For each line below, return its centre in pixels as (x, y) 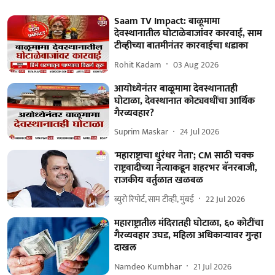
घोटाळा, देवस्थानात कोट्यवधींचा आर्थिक (185, 101)
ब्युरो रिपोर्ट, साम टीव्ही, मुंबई (154, 199)
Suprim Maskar (141, 132)
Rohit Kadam (138, 64)
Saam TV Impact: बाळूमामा (167, 21)
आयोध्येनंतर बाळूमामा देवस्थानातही (176, 88)
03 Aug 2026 (196, 64)
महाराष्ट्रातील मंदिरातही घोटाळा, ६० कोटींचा (189, 223)
